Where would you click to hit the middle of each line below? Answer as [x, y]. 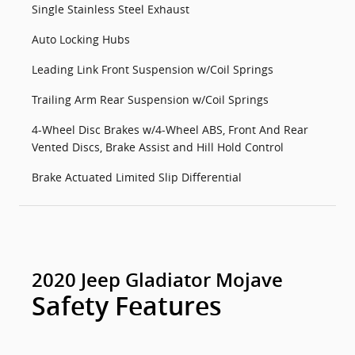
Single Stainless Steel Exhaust [111, 9]
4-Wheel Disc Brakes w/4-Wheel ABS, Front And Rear [170, 130]
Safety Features [127, 307]
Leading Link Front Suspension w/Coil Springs [153, 69]
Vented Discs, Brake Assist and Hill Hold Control [158, 147]
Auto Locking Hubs [81, 39]
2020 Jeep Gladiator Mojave [157, 281]
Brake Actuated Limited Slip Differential [137, 177]
